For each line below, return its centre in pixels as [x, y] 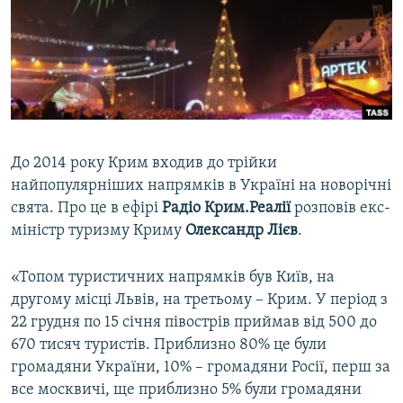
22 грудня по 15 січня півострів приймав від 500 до [194, 323]
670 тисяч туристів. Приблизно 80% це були [169, 345]
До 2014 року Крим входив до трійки [144, 164]
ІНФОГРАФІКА [67, 114]
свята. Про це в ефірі [86, 209]
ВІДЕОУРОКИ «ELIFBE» [91, 17]
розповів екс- [340, 209]
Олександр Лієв [242, 231]
